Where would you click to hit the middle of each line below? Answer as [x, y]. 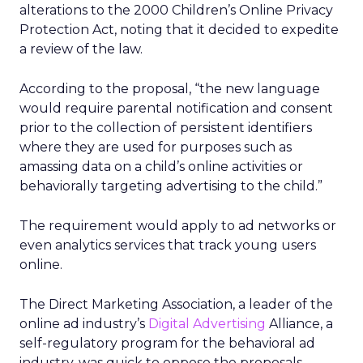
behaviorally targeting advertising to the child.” [171, 186]
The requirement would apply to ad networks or [178, 226]
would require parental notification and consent [176, 108]
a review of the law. [81, 49]
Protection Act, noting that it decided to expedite [179, 30]
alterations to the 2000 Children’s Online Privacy [176, 10]
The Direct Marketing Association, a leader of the [176, 304]
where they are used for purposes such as [156, 147]
